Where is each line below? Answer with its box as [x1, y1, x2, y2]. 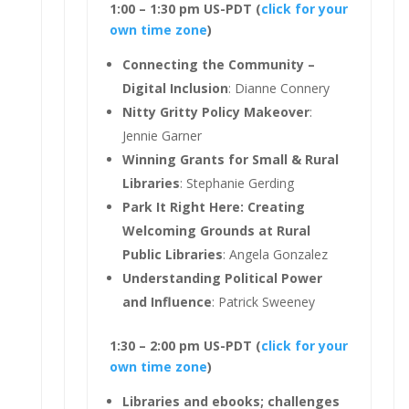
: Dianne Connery [227, 79, 330, 97]
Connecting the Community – [121, 55, 315, 73]
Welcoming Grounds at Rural [121, 221, 310, 239]
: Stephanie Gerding [179, 173, 294, 192]
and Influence [121, 292, 212, 310]
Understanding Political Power [121, 268, 322, 287]
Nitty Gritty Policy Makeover [121, 102, 309, 121]
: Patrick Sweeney [211, 292, 315, 310]
